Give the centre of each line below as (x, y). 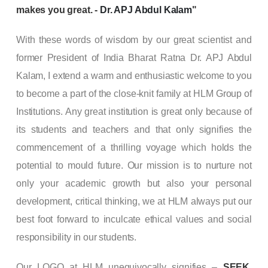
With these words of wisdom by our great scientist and (134, 39)
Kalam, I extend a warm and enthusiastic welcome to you (134, 75)
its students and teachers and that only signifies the (134, 129)
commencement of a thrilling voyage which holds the (134, 147)
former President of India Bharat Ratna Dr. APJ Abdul (134, 57)
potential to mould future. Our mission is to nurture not (134, 165)
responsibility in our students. (77, 237)
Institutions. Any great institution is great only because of (134, 111)
